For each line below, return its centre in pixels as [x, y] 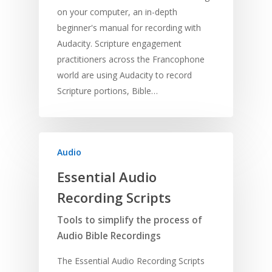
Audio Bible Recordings [109, 236]
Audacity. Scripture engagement [119, 44]
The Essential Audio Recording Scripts [131, 261]
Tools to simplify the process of [130, 220]
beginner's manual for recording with [129, 28]
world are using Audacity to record [124, 75]
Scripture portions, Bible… [107, 91]
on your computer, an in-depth [117, 12]
